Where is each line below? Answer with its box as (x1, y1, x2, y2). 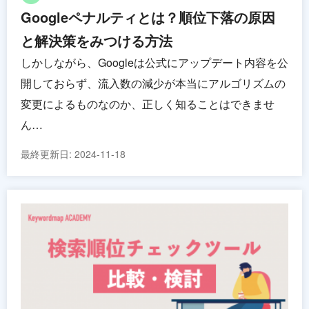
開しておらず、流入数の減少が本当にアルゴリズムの (21, 74, 286, 91)
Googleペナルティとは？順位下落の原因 (21, 6, 275, 27)
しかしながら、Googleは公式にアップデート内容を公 (21, 54, 288, 70)
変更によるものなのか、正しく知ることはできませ (21, 95, 275, 112)
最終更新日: (21, 146, 74, 161)
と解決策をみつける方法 (21, 30, 172, 50)
